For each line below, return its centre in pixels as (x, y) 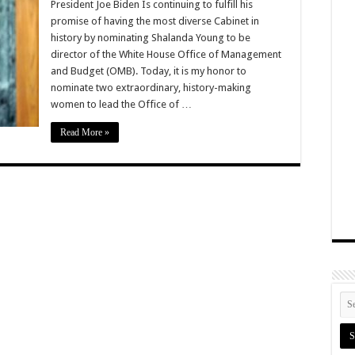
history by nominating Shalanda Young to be (151, 37)
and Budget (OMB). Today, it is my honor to (149, 71)
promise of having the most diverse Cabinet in (155, 21)
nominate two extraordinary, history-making (151, 87)
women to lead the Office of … (121, 104)
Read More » (85, 132)
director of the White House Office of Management (166, 54)
